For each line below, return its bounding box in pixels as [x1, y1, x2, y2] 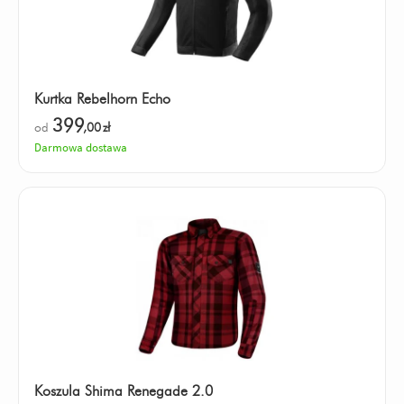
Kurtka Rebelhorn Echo [34, 91, 170, 106]
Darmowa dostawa [34, 140, 127, 156]
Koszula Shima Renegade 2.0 [34, 383, 213, 399]
